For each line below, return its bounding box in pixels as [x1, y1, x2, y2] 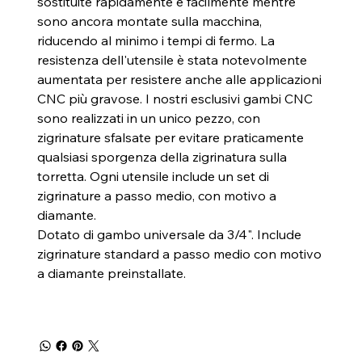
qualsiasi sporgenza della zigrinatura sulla [36, 149, 287, 166]
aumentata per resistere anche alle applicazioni [36, 71, 322, 88]
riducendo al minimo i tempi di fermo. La [36, 32, 275, 49]
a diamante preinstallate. [36, 265, 186, 282]
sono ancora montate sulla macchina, [36, 13, 262, 30]
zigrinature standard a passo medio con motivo [36, 246, 322, 263]
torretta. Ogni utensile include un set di [36, 168, 269, 185]
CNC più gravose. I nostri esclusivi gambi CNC [36, 90, 313, 107]
